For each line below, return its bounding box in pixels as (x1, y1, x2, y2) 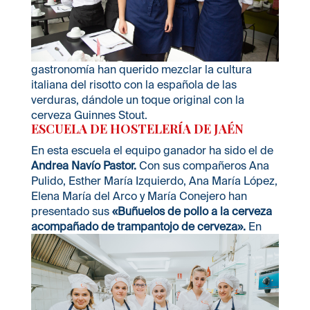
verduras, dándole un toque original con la (30, 93, 244, 106)
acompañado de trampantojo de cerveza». (30, 219, 246, 232)
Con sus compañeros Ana (136, 158, 269, 172)
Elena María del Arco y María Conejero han (30, 189, 247, 202)
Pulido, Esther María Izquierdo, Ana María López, (30, 174, 277, 187)
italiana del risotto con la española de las (30, 77, 237, 91)
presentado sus (30, 204, 112, 217)
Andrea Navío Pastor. (30, 158, 136, 172)
